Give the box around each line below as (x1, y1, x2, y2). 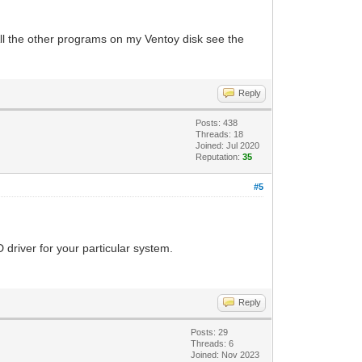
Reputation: (196, 151, 243, 162)
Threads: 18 (196, 128, 244, 139)
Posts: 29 (191, 326, 229, 337)
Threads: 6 (191, 338, 234, 348)
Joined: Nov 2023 (191, 349, 260, 360)
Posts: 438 (196, 117, 238, 128)
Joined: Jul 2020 (196, 140, 260, 150)
